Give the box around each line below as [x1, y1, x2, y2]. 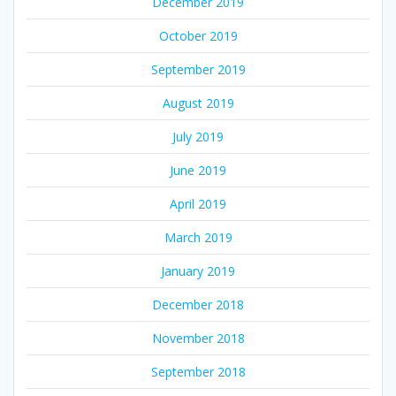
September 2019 [150, 60, 246, 78]
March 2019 [164, 228, 232, 246]
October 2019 [158, 27, 238, 44]
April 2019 [170, 194, 226, 212]
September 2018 [150, 362, 246, 380]
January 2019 [161, 262, 235, 279]
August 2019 [162, 94, 234, 111]
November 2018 [151, 329, 245, 346]
